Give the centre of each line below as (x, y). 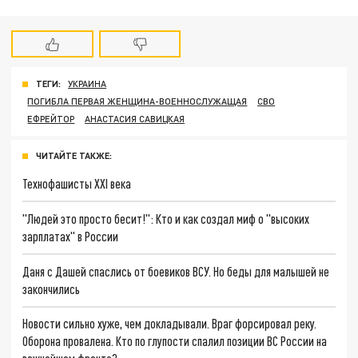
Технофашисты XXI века (77, 184)
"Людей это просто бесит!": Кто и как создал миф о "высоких (166, 218)
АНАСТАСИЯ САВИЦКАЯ (135, 119)
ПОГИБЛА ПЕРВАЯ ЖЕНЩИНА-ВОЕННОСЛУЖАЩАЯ (137, 101)
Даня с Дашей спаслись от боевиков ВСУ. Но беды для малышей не (176, 271)
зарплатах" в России (71, 236)
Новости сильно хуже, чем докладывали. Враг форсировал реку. (170, 324)
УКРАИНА (88, 84)
